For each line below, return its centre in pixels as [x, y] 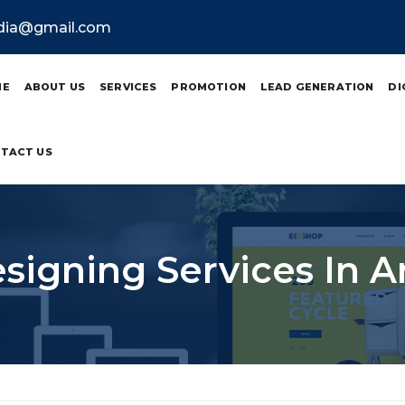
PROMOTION [208, 87]
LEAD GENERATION [317, 87]
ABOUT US [55, 87]
